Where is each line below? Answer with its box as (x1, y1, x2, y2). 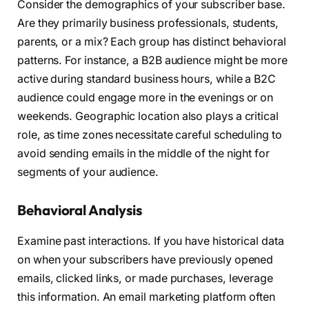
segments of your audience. (17, 165, 159, 179)
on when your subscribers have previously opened (17, 252, 274, 266)
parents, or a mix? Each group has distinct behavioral (17, 34, 286, 48)
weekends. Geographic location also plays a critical (17, 109, 279, 123)
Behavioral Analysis (17, 201, 142, 219)
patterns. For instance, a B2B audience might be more (17, 53, 288, 67)
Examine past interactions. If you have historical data (17, 234, 284, 248)
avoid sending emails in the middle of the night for (17, 146, 270, 160)
